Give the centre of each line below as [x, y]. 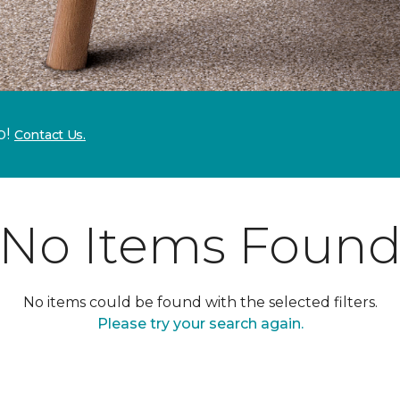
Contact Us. [50, 135]
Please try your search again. [200, 324]
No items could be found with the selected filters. [200, 302]
